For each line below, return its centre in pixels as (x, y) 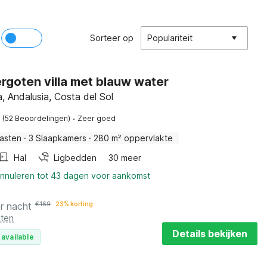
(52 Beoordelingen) (36, 118)
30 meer (125, 158)
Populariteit (170, 38)
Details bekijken (209, 234)
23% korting (74, 204)
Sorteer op (112, 38)
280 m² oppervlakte (133, 138)
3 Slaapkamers (58, 138)
